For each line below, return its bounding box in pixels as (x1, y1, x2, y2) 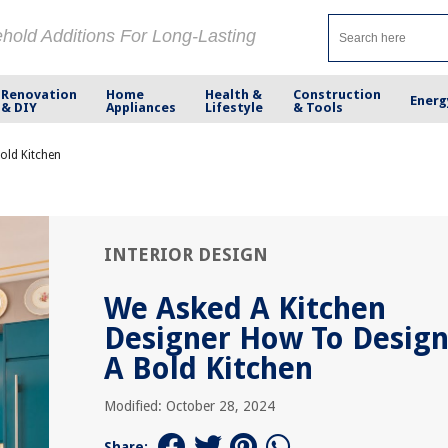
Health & (205, 86, 263, 102)
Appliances (106, 99, 177, 115)
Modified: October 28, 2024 (104, 398, 275, 414)
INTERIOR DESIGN (104, 244, 268, 265)
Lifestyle (205, 99, 264, 115)
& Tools (292, 99, 343, 115)
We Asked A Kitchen (104, 291, 386, 326)
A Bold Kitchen (104, 351, 313, 386)
